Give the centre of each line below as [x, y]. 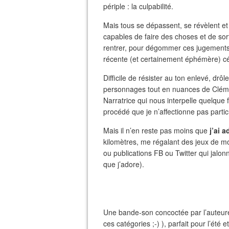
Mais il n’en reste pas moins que [156, 130]
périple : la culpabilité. [138, 6]
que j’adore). [124, 164]
